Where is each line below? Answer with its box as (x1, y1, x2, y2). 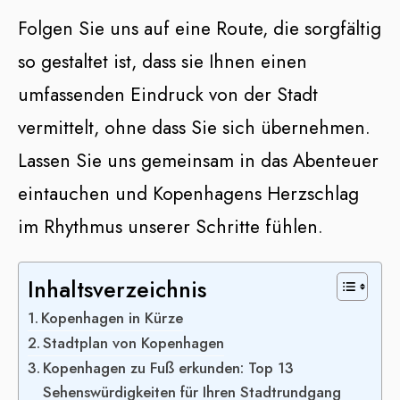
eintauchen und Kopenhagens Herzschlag (18, 180, 359, 208)
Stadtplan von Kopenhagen (43, 332, 225, 354)
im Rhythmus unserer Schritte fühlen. (18, 213, 323, 241)
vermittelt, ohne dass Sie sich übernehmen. (18, 114, 371, 142)
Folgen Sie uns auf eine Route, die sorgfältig (18, 15, 381, 43)
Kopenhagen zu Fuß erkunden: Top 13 (43, 357, 295, 379)
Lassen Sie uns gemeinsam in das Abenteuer (18, 147, 379, 175)
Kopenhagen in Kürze (41, 307, 184, 329)
